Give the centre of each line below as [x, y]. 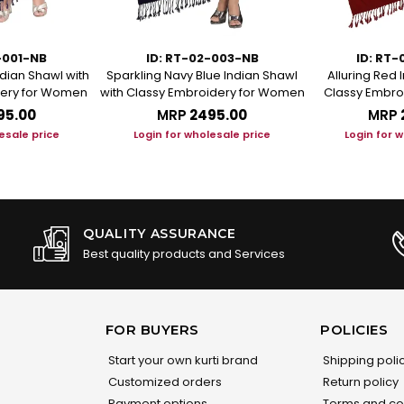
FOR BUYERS [152, 330]
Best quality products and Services [184, 254]
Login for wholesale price [202, 135]
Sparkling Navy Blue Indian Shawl [202, 76]
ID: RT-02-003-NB [202, 59]
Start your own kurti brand [181, 361]
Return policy [360, 382]
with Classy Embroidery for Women [202, 93]
